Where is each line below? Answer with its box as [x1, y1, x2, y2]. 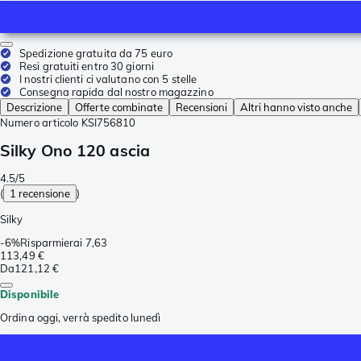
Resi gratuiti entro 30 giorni [19, 60, 154, 73]
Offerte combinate [75, 101, 163, 114]
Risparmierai [20, 236, 83, 250]
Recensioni [176, 101, 227, 114]
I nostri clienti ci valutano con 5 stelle [19, 73, 197, 85]
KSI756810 [81, 116, 136, 129]
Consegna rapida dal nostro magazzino [19, 85, 214, 98]
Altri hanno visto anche [240, 101, 352, 114]
